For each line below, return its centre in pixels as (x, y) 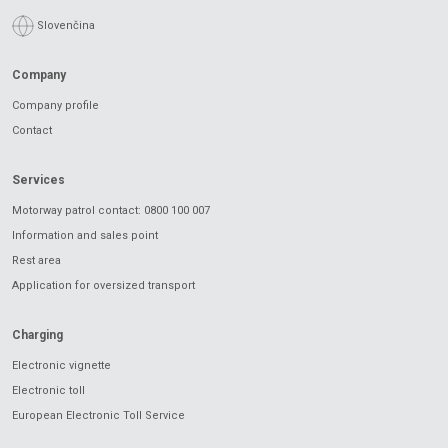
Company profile (55, 105)
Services (38, 180)
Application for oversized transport (103, 285)
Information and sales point (85, 235)
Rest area (36, 260)
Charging (37, 335)
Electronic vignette (61, 365)
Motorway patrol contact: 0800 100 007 (111, 210)
